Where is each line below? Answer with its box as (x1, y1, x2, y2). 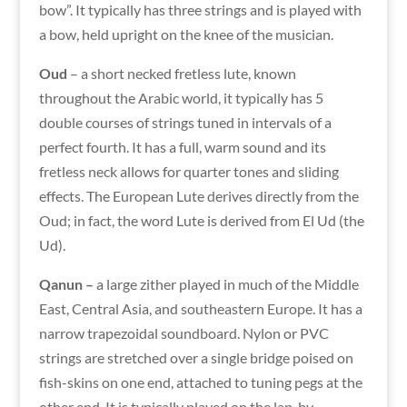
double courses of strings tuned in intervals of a (38, 113, 332, 131)
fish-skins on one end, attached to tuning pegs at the (38, 372, 362, 391)
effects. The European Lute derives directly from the (38, 186, 359, 204)
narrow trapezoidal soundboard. (38, 323, 243, 342)
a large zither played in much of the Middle (95, 274, 359, 293)
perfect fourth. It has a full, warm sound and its (38, 137, 326, 155)
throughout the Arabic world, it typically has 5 (38, 88, 323, 106)
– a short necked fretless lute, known (69, 64, 296, 82)
